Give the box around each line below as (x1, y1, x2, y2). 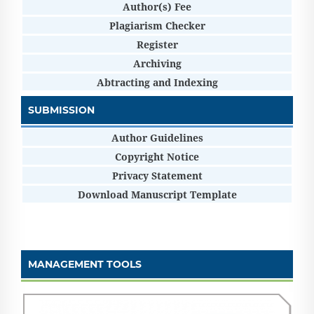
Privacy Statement (111, 168, 203, 182)
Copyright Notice (115, 149, 199, 163)
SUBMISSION (28, 103, 95, 116)
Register (136, 37, 178, 51)
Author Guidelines (111, 130, 203, 144)
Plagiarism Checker (109, 18, 205, 32)
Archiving (132, 56, 182, 70)
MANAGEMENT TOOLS (28, 257, 142, 271)
